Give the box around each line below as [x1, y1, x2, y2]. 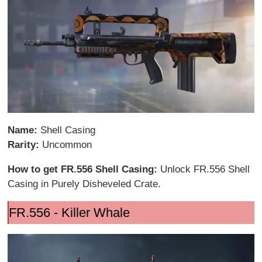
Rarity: [8, 139, 43, 150]
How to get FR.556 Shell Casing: [8, 163, 161, 175]
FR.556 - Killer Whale [8, 205, 130, 220]
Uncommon [42, 139, 92, 150]
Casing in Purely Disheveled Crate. [8, 178, 161, 189]
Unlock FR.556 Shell [160, 163, 250, 175]
